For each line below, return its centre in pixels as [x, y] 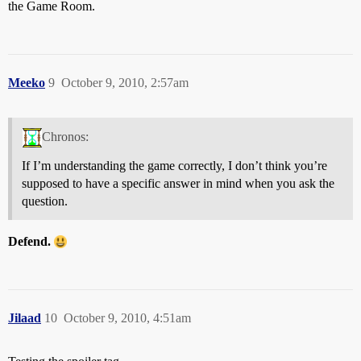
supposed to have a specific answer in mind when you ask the [178, 183]
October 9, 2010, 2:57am [125, 83]
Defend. [29, 241]
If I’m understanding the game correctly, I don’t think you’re [174, 165]
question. [45, 201]
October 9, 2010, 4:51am [127, 317]
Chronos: [65, 136]
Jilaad [25, 317]
